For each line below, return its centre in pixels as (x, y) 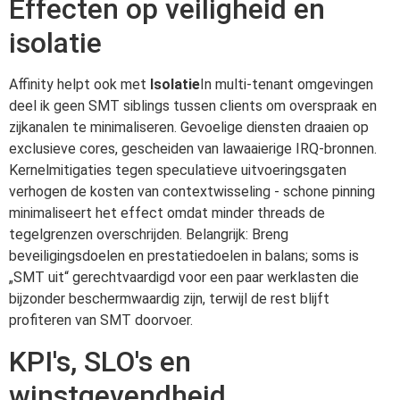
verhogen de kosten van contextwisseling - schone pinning (192, 192)
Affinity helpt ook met (79, 85)
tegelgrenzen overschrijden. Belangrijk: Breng (149, 235)
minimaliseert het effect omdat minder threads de (167, 213)
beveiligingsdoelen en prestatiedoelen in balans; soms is (184, 256)
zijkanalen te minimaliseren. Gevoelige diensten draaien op (189, 128)
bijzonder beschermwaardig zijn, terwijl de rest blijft (169, 299)
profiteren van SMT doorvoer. (101, 321)
